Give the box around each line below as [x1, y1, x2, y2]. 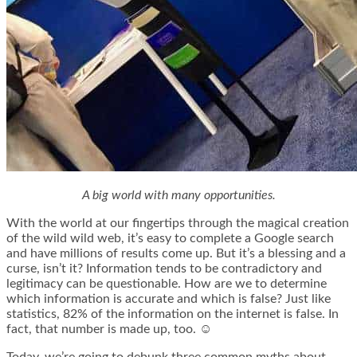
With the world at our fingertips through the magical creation [6, 217, 349, 230]
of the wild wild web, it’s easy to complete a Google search [6, 232, 334, 245]
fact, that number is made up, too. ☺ [6, 323, 212, 336]
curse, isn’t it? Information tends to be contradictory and [6, 262, 322, 276]
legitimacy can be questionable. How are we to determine [6, 277, 327, 291]
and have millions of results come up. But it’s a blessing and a [6, 247, 346, 261]
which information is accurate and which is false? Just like [6, 292, 331, 306]
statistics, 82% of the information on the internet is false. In [6, 308, 339, 321]
